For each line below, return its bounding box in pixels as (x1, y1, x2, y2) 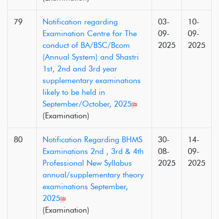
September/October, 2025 (43, 99, 131, 109)
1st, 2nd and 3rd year (43, 64, 117, 73)
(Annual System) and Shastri (43, 52, 139, 62)
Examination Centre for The (43, 29, 137, 38)
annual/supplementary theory (43, 170, 144, 179)
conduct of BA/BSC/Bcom (43, 41, 130, 50)
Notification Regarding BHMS (43, 135, 142, 144)
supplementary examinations (43, 76, 141, 85)
